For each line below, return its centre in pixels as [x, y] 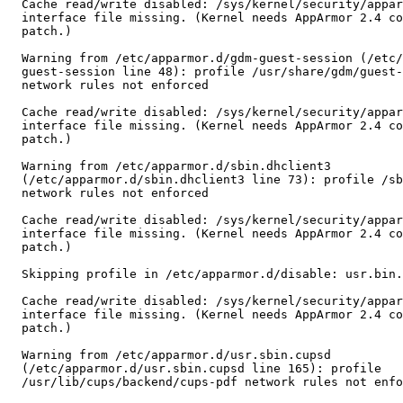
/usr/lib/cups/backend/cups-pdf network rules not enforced [14, 382]
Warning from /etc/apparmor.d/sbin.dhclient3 [14, 166]
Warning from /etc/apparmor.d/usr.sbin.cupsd [14, 355]
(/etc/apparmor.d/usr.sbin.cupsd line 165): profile [14, 369]
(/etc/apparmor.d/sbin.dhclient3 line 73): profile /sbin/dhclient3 [14, 180]
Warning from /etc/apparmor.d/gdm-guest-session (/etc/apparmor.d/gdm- [14, 58]
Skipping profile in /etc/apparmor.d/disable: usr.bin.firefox [14, 274]
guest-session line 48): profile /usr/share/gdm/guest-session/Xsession [14, 72]
